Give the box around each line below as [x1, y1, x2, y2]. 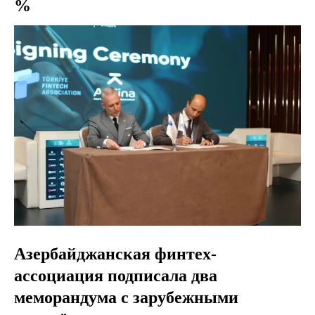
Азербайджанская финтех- [14, 245, 217, 264]
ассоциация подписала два [14, 266, 217, 285]
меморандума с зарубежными [14, 288, 238, 307]
